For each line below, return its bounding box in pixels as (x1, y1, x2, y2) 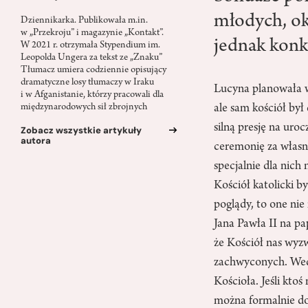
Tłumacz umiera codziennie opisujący (21, 65, 166, 76)
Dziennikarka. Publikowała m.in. (21, 16, 148, 27)
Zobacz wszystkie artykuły (21, 124, 142, 137)
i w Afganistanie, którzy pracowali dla (21, 90, 164, 101)
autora (21, 135, 51, 147)
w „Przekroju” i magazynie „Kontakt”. (21, 28, 164, 39)
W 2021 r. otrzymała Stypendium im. (21, 41, 160, 52)
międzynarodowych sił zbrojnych (21, 102, 147, 113)
